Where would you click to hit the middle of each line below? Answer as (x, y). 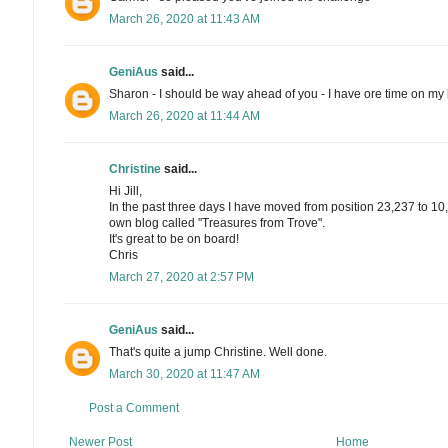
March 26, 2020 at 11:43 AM (184, 18)
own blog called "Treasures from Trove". (217, 222)
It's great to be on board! (174, 238)
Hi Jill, (125, 190)
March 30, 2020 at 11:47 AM (184, 373)
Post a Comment (134, 407)
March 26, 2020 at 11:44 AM (184, 115)
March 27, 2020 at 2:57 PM (181, 276)
